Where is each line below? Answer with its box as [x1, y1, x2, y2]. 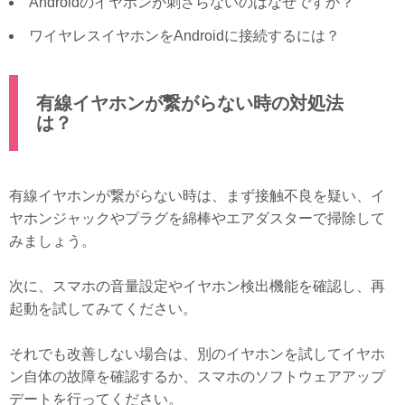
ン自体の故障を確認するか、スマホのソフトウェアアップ [9, 368, 385, 384]
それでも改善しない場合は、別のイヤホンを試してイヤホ [9, 345, 385, 362]
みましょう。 [9, 232, 96, 249]
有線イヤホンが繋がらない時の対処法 [36, 92, 344, 113]
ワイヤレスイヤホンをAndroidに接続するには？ [29, 27, 340, 43]
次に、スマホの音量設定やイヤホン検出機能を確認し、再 [9, 278, 385, 294]
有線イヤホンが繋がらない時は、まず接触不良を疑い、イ [9, 187, 385, 203]
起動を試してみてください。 [9, 300, 197, 316]
